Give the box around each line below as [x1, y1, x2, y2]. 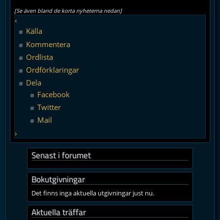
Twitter [37, 102, 61, 112]
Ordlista [26, 52, 53, 62]
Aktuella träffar [31, 205, 86, 218]
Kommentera [26, 39, 70, 49]
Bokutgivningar [31, 172, 85, 185]
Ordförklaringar [26, 65, 79, 75]
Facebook [37, 89, 70, 99]
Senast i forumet [31, 148, 91, 161]
